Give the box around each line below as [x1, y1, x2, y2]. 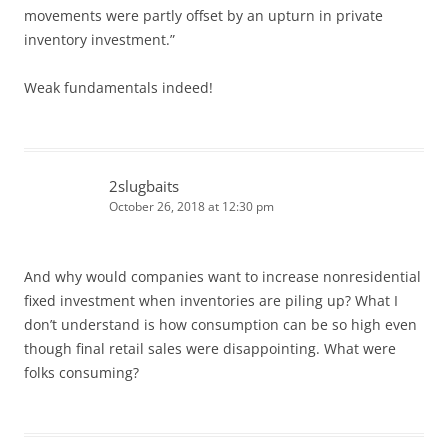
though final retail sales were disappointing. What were [24, 338, 396, 358]
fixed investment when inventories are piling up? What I [24, 290, 398, 310]
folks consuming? [24, 362, 139, 382]
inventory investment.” [24, 29, 175, 49]
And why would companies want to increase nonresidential [24, 266, 421, 286]
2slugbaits [109, 175, 179, 196]
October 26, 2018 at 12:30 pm [109, 197, 274, 215]
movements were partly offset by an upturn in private [24, 5, 383, 25]
